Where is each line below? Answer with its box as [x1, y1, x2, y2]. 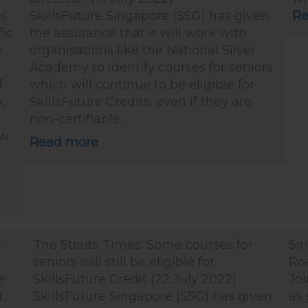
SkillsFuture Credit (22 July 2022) [33, 272, 236, 287]
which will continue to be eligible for [29, 77, 254, 92]
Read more [29, 135, 98, 150]
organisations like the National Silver [29, 43, 256, 58]
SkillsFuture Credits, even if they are [29, 94, 252, 109]
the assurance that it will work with [29, 25, 247, 41]
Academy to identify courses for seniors [29, 60, 273, 75]
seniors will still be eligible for [33, 254, 214, 269]
